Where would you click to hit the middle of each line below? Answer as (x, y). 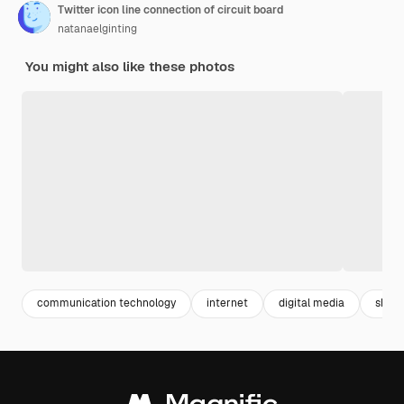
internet (227, 303)
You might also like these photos (130, 66)
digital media (312, 303)
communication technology (106, 303)
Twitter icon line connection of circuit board (170, 9)
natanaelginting (97, 28)
